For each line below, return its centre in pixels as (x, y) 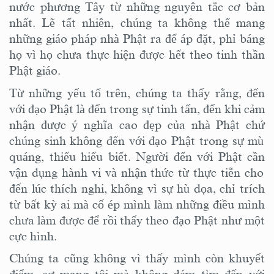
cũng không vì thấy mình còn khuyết (162, 258)
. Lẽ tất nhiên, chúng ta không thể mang (149, 22)
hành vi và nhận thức (120, 172)
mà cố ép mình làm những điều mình (169, 204)
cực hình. (33, 236)
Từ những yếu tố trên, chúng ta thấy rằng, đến (137, 93)
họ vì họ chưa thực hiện (75, 54)
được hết (162, 54)
